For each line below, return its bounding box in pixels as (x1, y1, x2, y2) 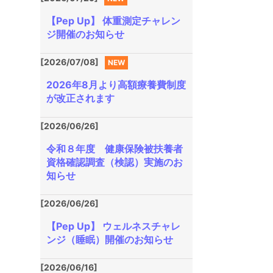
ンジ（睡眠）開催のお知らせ (46, 233, 173, 246)
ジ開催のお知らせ (46, 28, 124, 40)
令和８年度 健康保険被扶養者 (46, 143, 183, 155)
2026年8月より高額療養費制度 (46, 79, 186, 91)
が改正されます (46, 92, 115, 104)
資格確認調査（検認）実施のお (46, 156, 183, 168)
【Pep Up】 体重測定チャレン (46, 15, 180, 27)
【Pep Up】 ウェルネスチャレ (46, 220, 180, 232)
